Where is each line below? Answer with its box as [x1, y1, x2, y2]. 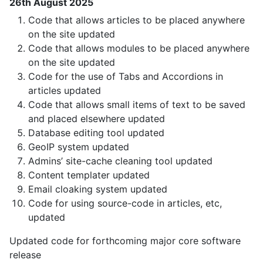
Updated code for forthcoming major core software [9, 235, 241, 247]
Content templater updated [28, 169, 150, 181]
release [9, 249, 41, 261]
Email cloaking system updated [28, 183, 167, 195]
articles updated [28, 85, 101, 97]
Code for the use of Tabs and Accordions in [28, 70, 223, 83]
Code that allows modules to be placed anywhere [28, 42, 249, 55]
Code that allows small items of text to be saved [28, 99, 245, 111]
